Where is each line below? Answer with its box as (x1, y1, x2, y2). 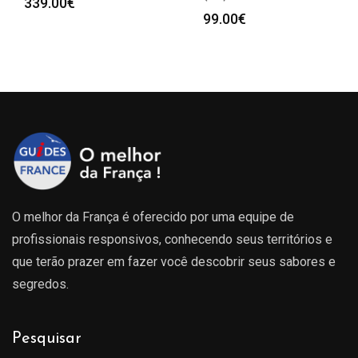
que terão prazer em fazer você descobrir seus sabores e (12, 253, 336, 269)
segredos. (12, 276, 69, 292)
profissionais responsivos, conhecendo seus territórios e (12, 231, 332, 247)
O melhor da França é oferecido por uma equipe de (12, 209, 294, 225)
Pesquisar (12, 330, 82, 347)
